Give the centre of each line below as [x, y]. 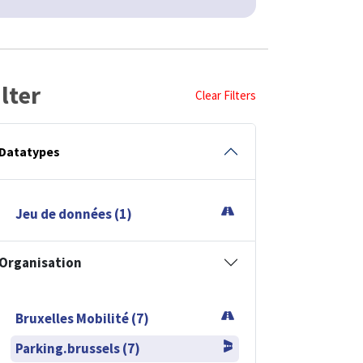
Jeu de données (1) [74, 214]
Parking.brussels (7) [78, 348]
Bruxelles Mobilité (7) [82, 318]
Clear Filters [226, 95]
